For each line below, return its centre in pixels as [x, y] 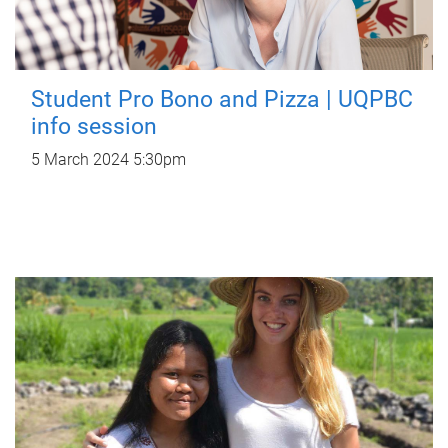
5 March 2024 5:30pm [108, 159]
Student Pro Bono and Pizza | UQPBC [222, 99]
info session [94, 126]
